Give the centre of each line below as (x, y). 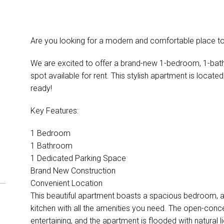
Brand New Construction (74, 170)
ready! (41, 88)
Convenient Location (67, 183)
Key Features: (54, 110)
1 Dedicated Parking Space (79, 158)
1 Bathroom (52, 145)
